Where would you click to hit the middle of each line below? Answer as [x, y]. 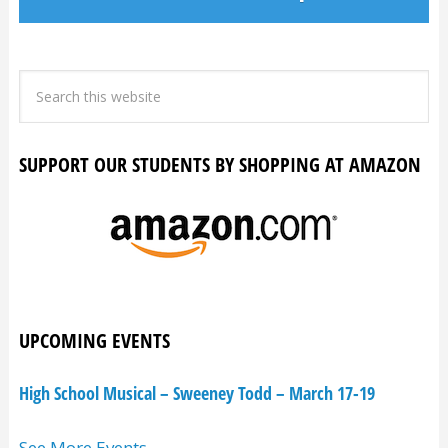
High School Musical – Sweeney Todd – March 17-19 [196, 393]
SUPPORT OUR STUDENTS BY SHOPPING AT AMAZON [219, 165]
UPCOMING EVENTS [94, 341]
